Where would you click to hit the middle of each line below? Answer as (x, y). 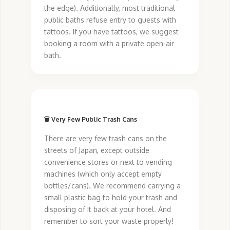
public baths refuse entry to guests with (110, 20)
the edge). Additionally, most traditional (110, 8)
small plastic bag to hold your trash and (111, 198)
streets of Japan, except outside (97, 150)
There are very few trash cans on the (106, 139)
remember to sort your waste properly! (109, 221)
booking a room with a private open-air (109, 43)
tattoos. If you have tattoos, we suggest (111, 31)
